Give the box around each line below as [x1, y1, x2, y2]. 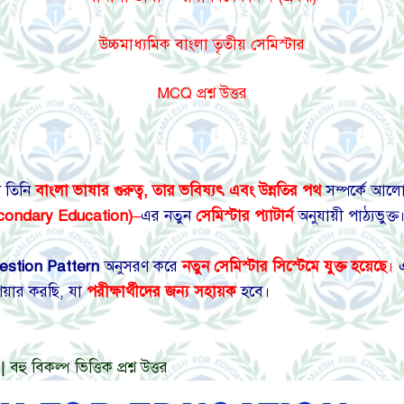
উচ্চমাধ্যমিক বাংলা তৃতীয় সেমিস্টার [99, 35, 305, 55]
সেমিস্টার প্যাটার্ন [196, 207, 293, 226]
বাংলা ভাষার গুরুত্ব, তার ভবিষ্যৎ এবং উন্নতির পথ [35, 181, 321, 201]
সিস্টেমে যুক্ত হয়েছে [272, 257, 387, 277]
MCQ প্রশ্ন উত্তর [157, 83, 247, 103]
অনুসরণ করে [99, 257, 182, 277]
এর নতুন [141, 207, 196, 226]
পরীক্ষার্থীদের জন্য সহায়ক [87, 282, 236, 302]
